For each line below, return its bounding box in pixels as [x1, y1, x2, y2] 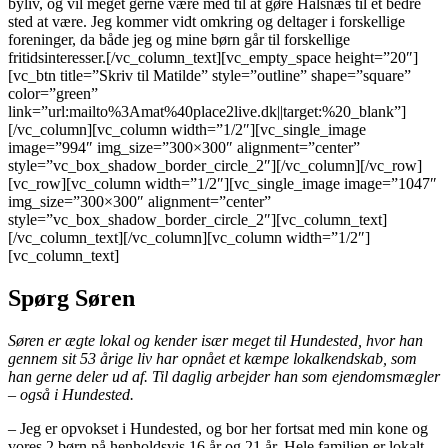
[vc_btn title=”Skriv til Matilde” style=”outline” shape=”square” [8, 67, 411, 85]
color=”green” [8, 85, 98, 103]
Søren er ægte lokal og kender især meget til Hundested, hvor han [8, 332, 423, 350]
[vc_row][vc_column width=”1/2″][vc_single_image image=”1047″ [8, 175, 437, 193]
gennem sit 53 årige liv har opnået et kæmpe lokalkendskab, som [8, 350, 417, 368]
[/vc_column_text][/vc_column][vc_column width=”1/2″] [8, 229, 370, 247]
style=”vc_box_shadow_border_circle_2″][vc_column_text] [8, 211, 387, 229]
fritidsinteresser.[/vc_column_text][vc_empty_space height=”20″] [8, 49, 418, 67]
